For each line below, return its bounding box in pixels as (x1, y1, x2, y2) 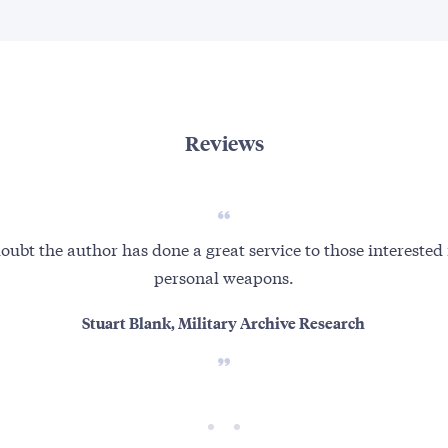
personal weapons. (153, 265, 294, 289)
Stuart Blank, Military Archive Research (82, 311, 366, 335)
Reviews (184, 129, 264, 157)
